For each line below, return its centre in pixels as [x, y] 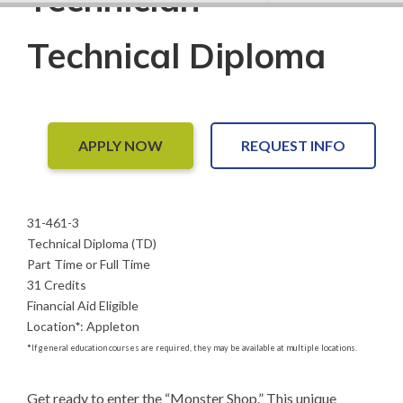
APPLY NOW [121, 145]
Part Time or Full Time [89, 264]
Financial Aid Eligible [83, 305]
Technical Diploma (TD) [92, 243]
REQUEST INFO [293, 145]
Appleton [113, 326]
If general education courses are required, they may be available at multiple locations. [194, 347]
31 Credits [57, 285]
